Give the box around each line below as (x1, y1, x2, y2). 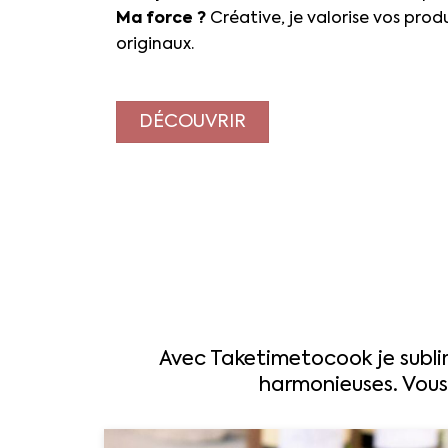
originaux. (115, 36, 194, 53)
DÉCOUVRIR (138, 112, 246, 131)
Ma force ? (115, 10, 206, 27)
